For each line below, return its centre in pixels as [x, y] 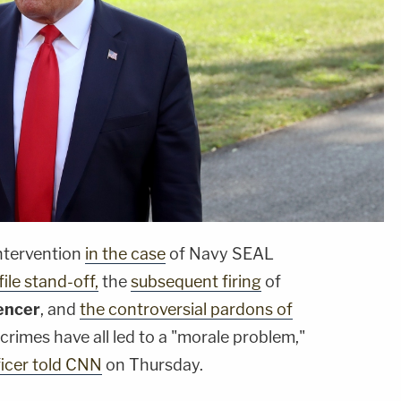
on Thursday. [153, 365]
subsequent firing [196, 282]
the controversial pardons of [186, 310]
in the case [125, 254]
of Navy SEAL [220, 254]
